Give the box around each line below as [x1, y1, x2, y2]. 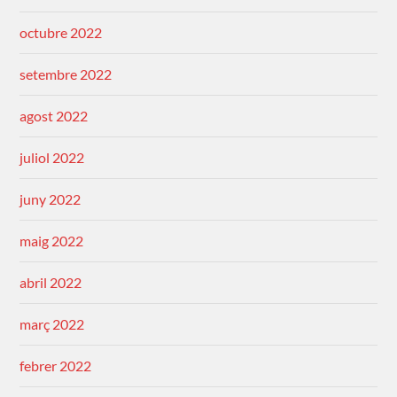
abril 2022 [19, 274, 82, 292]
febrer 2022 [19, 357, 92, 375]
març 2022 [19, 315, 85, 333]
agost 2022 [19, 107, 89, 125]
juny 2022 [19, 191, 82, 208]
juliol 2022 [19, 149, 85, 167]
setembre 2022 [19, 66, 113, 83]
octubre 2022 [19, 24, 103, 42]
